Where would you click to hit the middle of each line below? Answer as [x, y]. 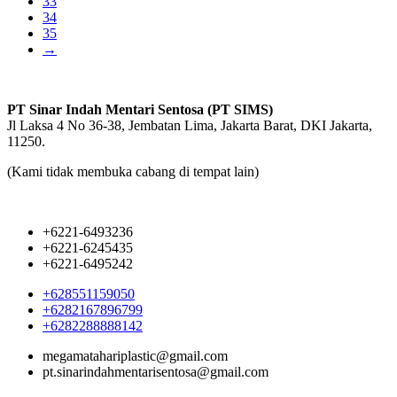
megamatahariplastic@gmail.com [135, 356]
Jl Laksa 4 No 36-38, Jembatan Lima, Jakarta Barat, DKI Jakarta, [190, 125]
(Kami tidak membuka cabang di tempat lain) [133, 171]
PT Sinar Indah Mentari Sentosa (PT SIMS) [140, 109]
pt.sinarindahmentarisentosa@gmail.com [156, 372]
